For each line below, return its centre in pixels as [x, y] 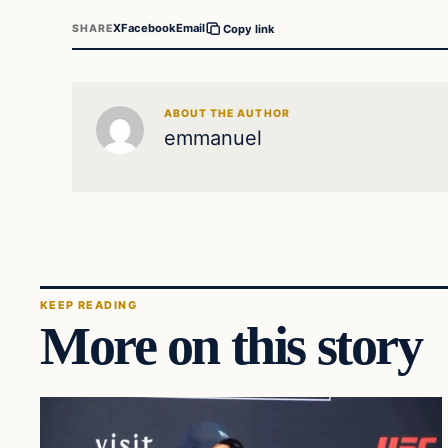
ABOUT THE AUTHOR [227, 113]
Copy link [249, 28]
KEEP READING [88, 305]
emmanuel [213, 137]
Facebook [149, 28]
